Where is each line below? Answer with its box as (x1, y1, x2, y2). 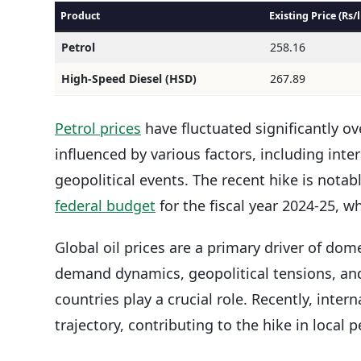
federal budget (55, 195, 156, 215)
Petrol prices (55, 118, 141, 138)
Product (60, 8, 101, 23)
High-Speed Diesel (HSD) (61, 70, 197, 86)
